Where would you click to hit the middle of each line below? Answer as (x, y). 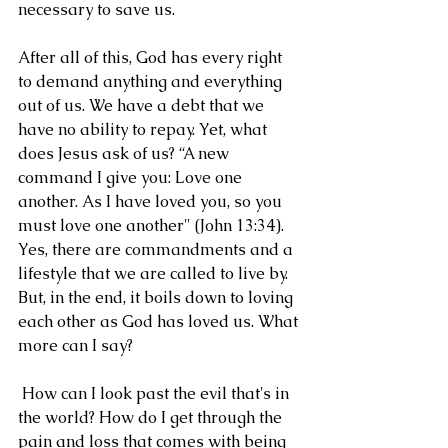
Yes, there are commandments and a (157, 249)
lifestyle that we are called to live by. (155, 273)
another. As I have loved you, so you (152, 201)
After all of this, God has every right (152, 57)
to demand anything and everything (152, 81)
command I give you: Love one (132, 177)
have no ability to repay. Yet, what (144, 129)
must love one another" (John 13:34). (153, 225)
